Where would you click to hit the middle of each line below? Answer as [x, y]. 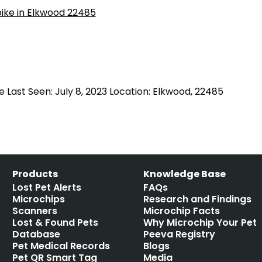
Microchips [39, 199]
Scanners [35, 211]
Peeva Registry [180, 234]
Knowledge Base [185, 174]
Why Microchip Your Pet [200, 223]
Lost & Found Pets [56, 223]
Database [37, 234]
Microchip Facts [182, 211]
